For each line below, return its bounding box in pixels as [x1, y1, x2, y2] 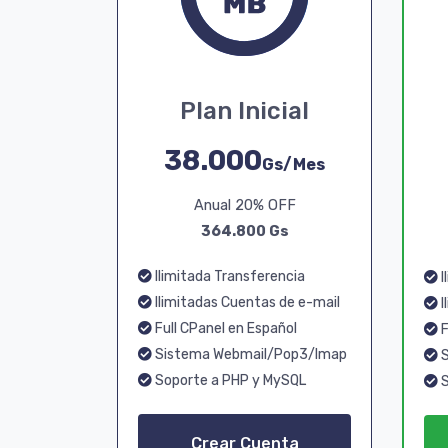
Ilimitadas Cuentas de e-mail [152, 294, 340, 311]
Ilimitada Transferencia [152, 268, 305, 285]
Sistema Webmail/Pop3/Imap [152, 346, 347, 363]
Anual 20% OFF [193, 197, 296, 214]
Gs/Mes [262, 155, 325, 174]
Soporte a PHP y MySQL [152, 372, 306, 389]
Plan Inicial [180, 97, 309, 125]
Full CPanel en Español [152, 320, 297, 337]
